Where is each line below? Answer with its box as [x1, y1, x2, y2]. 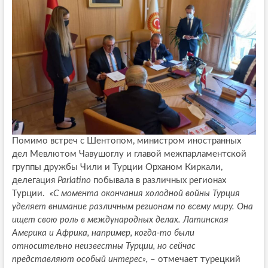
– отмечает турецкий [147, 254, 240, 264]
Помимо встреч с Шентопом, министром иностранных [11, 136, 241, 145]
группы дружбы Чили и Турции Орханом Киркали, [11, 162, 223, 172]
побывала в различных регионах [90, 175, 226, 185]
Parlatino [57, 175, 91, 185]
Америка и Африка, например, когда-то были [11, 228, 194, 237]
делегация [11, 175, 57, 185]
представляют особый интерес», [11, 254, 148, 264]
